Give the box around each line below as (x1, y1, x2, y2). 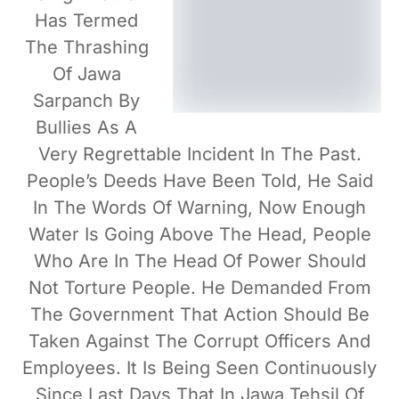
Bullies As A (36, 116, 137, 138)
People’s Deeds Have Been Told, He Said (26, 169, 373, 191)
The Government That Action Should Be (29, 303, 370, 325)
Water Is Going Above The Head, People (28, 223, 371, 245)
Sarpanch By (33, 89, 140, 111)
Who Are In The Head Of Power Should (33, 249, 366, 272)
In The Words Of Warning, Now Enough (33, 196, 366, 218)
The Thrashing (24, 36, 149, 58)
